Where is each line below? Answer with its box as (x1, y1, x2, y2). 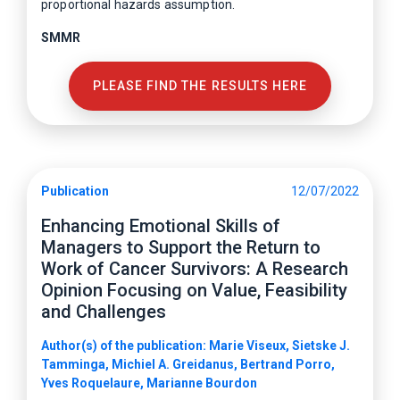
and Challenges (41, 301, 166, 322)
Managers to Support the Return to (41, 237, 321, 258)
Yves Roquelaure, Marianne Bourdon (41, 376, 257, 390)
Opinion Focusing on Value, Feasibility (41, 279, 347, 301)
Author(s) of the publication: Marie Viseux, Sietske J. (41, 338, 350, 353)
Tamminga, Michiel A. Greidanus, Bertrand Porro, (41, 357, 335, 371)
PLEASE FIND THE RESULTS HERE (92, 79, 308, 93)
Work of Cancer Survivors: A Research (41, 258, 348, 279)
